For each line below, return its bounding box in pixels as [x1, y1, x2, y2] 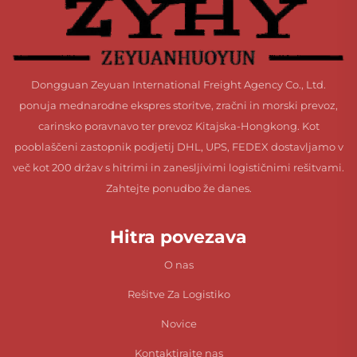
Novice [160, 317, 197, 331]
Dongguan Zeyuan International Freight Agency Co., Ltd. [31, 78, 326, 92]
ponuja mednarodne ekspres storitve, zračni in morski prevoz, [19, 99, 338, 112]
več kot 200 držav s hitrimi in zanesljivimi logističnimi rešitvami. [13, 161, 344, 175]
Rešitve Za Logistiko [127, 288, 230, 301]
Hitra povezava [110, 226, 247, 249]
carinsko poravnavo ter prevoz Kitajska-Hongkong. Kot [37, 120, 320, 133]
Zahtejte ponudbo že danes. [105, 182, 252, 195]
